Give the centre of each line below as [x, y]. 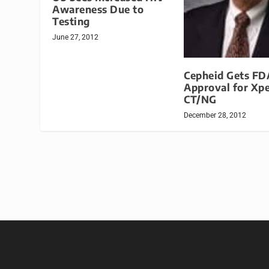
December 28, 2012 [215, 115]
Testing [71, 22]
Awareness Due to [98, 10]
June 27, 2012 [76, 38]
